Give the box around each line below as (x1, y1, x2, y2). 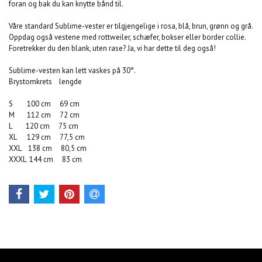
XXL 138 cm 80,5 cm (9, 143, 87, 154)
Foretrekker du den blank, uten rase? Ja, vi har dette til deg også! (9, 43, 216, 54)
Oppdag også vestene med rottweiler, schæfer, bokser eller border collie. (9, 32, 246, 43)
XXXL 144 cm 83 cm (9, 154, 82, 165)
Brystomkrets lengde (9, 77, 82, 87)
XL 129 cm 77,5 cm (9, 132, 85, 143)
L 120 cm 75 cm (9, 121, 78, 132)
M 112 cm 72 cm (9, 110, 80, 120)
